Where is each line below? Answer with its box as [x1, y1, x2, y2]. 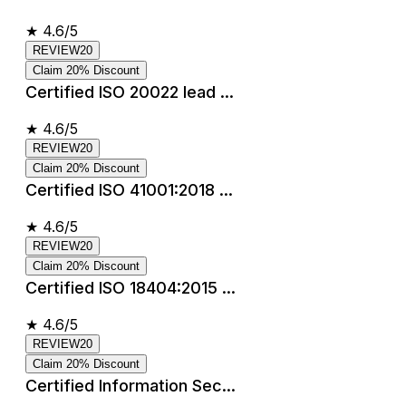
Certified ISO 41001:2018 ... [25, 179, 233, 199]
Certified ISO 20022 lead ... [25, 82, 234, 101]
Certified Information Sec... [25, 375, 236, 395]
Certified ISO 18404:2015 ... [25, 277, 236, 297]
